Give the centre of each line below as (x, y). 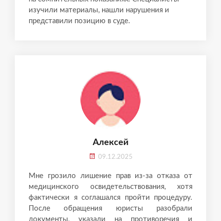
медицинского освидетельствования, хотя (110, 186)
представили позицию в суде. (79, 21)
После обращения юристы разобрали (110, 208)
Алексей (110, 142)
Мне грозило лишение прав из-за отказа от (110, 176)
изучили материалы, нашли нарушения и (99, 10)
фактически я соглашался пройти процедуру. (110, 197)
